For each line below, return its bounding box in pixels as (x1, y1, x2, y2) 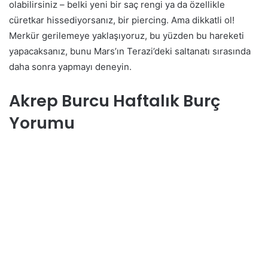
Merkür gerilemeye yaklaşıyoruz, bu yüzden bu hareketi (9, 29, 244, 41)
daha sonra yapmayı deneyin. (9, 60, 132, 72)
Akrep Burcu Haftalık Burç (9, 89, 220, 112)
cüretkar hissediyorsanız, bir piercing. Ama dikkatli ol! (9, 14, 234, 26)
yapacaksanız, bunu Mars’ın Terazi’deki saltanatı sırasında (9, 45, 251, 57)
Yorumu (9, 111, 75, 134)
